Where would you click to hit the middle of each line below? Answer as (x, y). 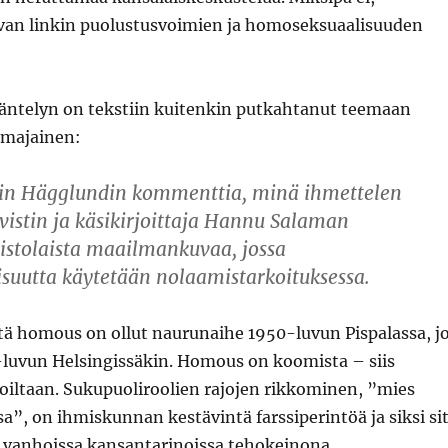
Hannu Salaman (276, 221)
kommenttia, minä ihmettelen (266, 193)
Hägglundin (76, 193)
